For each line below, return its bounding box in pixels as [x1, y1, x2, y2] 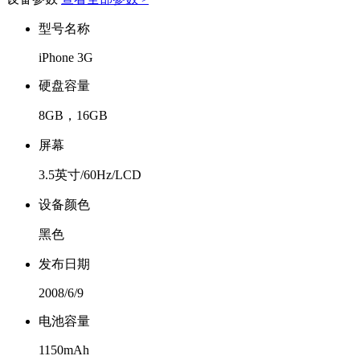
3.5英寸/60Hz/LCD [39, 168, 141, 182]
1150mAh [39, 343, 89, 357]
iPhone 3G [39, 51, 93, 64]
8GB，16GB [39, 108, 108, 122]
